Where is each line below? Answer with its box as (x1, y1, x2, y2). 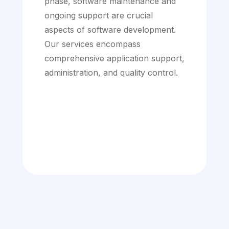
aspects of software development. (44, 25, 176, 35)
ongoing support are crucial (44, 10, 153, 21)
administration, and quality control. (44, 67, 178, 78)
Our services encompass (44, 39, 141, 50)
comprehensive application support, (44, 53, 185, 64)
